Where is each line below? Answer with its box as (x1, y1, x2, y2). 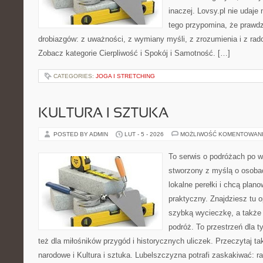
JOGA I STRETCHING (96, 73, 155, 79)
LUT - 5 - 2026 (124, 131, 164, 137)
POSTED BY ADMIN (53, 131, 110, 137)
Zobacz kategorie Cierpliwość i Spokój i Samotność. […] (38, 49, 230, 58)
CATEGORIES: (53, 73, 96, 79)
